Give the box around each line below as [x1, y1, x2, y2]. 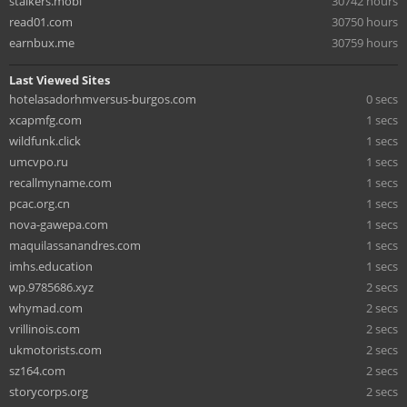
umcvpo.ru [9, 153, 68, 170]
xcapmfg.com [9, 111, 82, 128]
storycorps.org [9, 382, 88, 400]
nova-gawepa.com [9, 215, 108, 233]
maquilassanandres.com [9, 236, 141, 253]
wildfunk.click [9, 132, 81, 149]
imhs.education [9, 257, 93, 274]
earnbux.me [9, 34, 74, 51]
